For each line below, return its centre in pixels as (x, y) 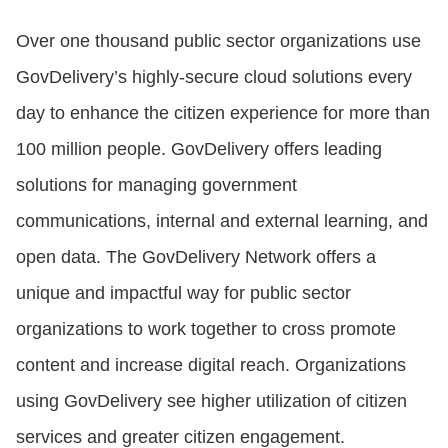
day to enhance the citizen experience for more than (223, 112)
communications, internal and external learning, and (222, 220)
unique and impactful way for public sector (183, 292)
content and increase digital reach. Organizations (211, 364)
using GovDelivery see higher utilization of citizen (211, 400)
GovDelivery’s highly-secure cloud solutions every (214, 76)
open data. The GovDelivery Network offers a (196, 256)
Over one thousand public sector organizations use (218, 40)
